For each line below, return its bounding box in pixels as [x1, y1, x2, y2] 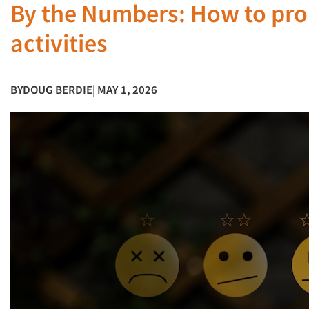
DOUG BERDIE [23, 82, 92, 97]
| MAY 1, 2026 [92, 82, 157, 97]
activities [10, 28, 108, 59]
